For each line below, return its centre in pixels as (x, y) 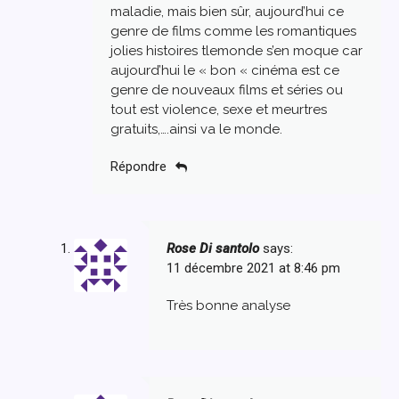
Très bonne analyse (228, 305)
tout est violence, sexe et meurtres (219, 110)
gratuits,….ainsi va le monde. (196, 130)
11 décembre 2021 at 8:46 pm (253, 268)
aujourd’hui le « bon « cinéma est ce (225, 71)
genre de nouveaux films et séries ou (227, 90)
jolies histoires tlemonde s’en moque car (236, 51)
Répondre (138, 166)
